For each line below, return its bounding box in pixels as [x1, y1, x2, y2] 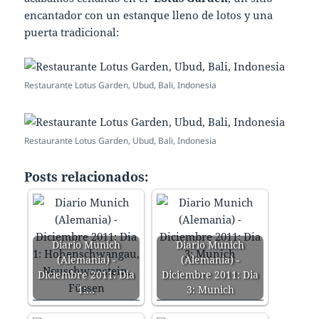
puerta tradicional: [24, 25, 120, 40]
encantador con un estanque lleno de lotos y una [24, 8, 273, 23]
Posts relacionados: [24, 168, 149, 186]
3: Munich [186, 283, 234, 297]
